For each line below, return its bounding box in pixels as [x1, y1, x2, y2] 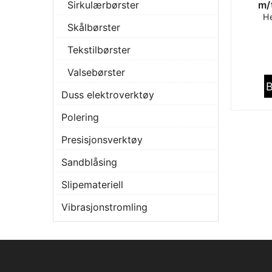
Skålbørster [67, 21, 120, 33]
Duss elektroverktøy [61, 89, 154, 101]
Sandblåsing [61, 156, 117, 168]
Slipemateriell [61, 178, 123, 191]
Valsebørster [67, 66, 125, 78]
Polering [61, 111, 99, 123]
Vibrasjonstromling [61, 201, 148, 213]
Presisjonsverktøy [61, 134, 143, 146]
